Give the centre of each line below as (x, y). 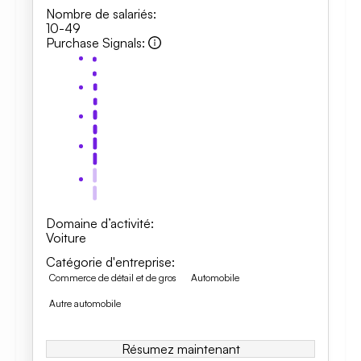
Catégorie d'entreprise (109, 262)
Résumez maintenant (180, 349)
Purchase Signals (94, 43)
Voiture (66, 238)
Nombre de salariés (100, 14)
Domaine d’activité (98, 223)
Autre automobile (85, 303)
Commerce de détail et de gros (113, 278)
